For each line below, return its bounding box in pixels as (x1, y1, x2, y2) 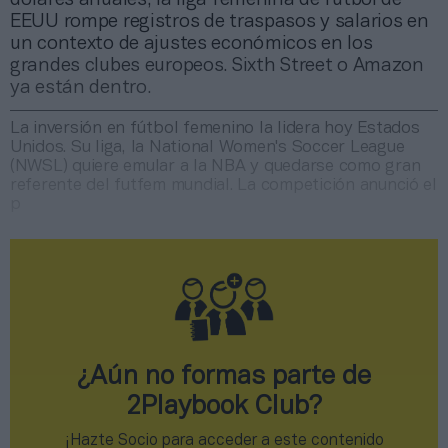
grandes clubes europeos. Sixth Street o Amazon (10, 56, 424, 75)
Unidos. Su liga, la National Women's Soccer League (10, 139, 405, 155)
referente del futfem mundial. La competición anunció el (10, 177, 437, 193)
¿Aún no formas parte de (77, 364, 371, 389)
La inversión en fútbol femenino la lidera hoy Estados (10, 120, 420, 136)
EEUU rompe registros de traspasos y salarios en (10, 12, 429, 31)
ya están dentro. (10, 78, 151, 97)
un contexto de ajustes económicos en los (10, 34, 373, 53)
